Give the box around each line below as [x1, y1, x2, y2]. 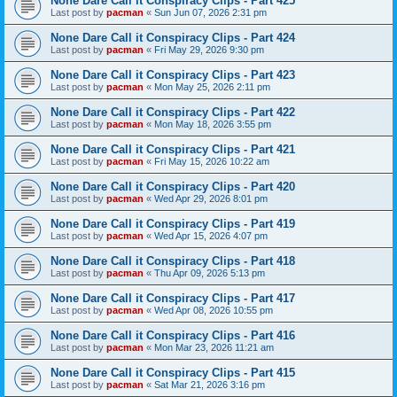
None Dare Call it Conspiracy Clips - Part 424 [51, 31, 295, 44]
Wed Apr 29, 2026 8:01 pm [154, 193, 268, 204]
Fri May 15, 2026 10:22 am [154, 156, 269, 167]
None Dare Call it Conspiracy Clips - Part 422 [51, 105, 295, 119]
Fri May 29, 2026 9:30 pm [154, 44, 264, 55]
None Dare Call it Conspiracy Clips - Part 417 [51, 292, 295, 305]
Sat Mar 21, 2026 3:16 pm [154, 379, 265, 390]
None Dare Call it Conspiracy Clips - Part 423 [51, 68, 295, 82]
